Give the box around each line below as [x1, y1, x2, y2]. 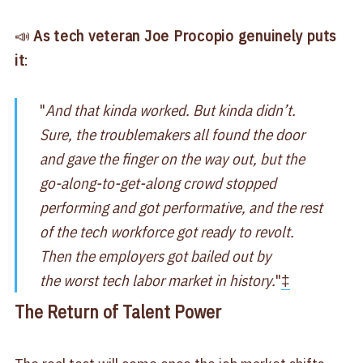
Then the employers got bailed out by [40, 246, 272, 267]
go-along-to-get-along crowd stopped [40, 173, 277, 194]
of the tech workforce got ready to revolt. [40, 222, 295, 242]
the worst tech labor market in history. [40, 271, 276, 291]
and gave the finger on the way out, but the [40, 149, 305, 169]
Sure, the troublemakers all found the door [40, 125, 305, 145]
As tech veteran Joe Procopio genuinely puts [32, 26, 337, 46]
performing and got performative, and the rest [40, 198, 323, 218]
